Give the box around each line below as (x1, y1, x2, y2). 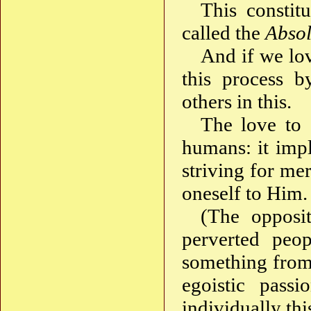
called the (182, 22, 265, 44)
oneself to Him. (182, 182, 308, 205)
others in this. (182, 90, 292, 113)
